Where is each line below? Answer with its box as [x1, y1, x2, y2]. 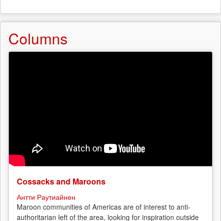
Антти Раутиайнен [17, 191, 75, 202]
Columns [8, 28, 68, 49]
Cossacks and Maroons [17, 175, 106, 187]
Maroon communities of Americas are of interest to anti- [17, 201, 190, 212]
